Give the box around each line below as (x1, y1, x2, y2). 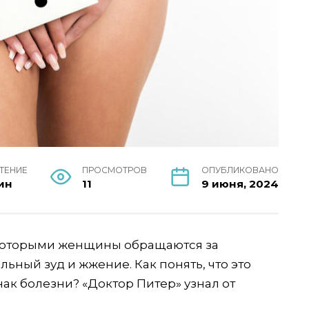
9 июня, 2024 (201, 177, 279, 190)
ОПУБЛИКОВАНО (201, 164, 279, 175)
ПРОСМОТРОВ (81, 164, 147, 175)
